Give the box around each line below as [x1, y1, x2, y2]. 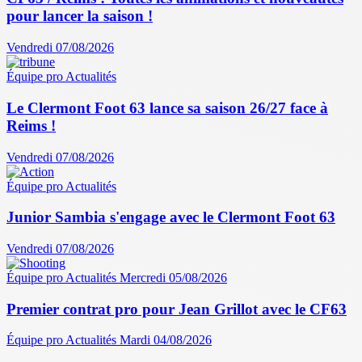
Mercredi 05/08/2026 [120, 271, 227, 284]
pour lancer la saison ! [6, 7, 153, 25]
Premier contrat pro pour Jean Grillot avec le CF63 [6, 300, 347, 318]
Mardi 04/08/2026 [120, 333, 212, 347]
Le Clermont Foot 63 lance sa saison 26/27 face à [6, 99, 328, 116]
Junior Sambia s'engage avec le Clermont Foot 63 [6, 208, 335, 226]
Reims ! [6, 116, 56, 134]
